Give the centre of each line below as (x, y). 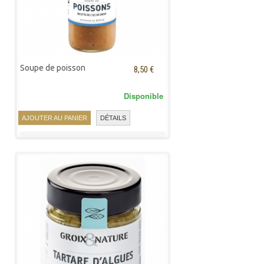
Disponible (143, 96)
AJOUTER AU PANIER (55, 118)
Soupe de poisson (53, 68)
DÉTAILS (113, 118)
